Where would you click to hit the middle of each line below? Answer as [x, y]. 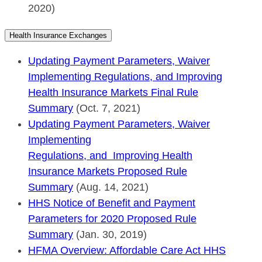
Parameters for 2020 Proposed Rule [112, 218]
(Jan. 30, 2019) [110, 234]
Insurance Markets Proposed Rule [108, 171]
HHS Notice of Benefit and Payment [112, 203]
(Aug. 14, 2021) [111, 187]
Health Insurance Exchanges [58, 35]
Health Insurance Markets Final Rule [113, 92]
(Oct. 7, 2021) [107, 108]
